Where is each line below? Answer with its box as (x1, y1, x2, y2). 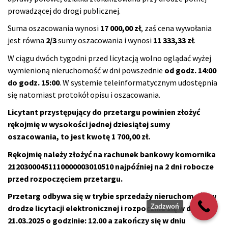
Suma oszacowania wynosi (8, 23, 100, 34)
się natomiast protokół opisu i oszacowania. (8, 89, 160, 100)
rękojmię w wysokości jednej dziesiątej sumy (8, 119, 170, 130)
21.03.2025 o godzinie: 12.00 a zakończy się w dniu (8, 215, 186, 226)
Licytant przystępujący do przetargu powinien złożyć (8, 107, 200, 118)
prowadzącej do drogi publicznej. (8, 5, 121, 16)
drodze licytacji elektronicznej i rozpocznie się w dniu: (8, 203, 204, 214)
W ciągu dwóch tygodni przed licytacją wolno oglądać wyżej (8, 52, 211, 63)
